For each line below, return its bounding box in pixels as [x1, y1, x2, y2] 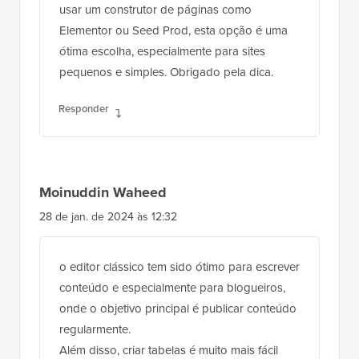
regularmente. [59, 320, 131, 338]
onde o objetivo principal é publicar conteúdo [59, 299, 296, 317]
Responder [58, 100, 109, 116]
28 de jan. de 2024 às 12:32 [39, 208, 177, 225]
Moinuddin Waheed [39, 181, 167, 203]
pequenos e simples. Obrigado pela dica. [59, 63, 273, 81]
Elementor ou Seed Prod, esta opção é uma [59, 21, 288, 39]
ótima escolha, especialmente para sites [59, 42, 265, 60]
